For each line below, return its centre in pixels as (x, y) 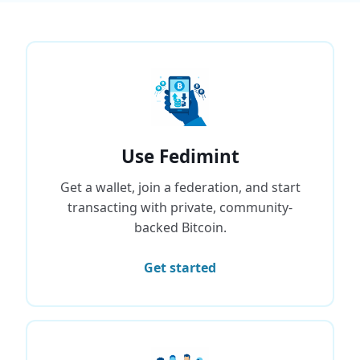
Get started (180, 268)
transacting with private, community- (180, 207)
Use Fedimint (180, 156)
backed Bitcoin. (180, 227)
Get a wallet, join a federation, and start (180, 187)
